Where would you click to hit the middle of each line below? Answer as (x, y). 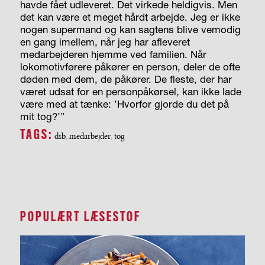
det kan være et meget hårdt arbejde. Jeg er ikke (130, 17)
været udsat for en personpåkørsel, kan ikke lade (130, 92)
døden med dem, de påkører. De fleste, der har (126, 79)
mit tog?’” (42, 117)
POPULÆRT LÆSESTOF (80, 216)
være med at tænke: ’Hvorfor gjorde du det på (124, 104)
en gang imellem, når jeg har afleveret (105, 42)
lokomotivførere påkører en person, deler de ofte (130, 67)
